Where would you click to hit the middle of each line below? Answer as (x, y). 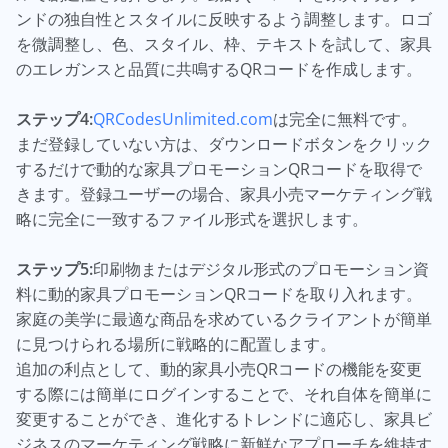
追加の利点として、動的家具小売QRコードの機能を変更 (219, 369)
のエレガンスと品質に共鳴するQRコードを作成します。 (219, 69)
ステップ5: (54, 269)
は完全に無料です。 (345, 119)
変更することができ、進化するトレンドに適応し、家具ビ (224, 419)
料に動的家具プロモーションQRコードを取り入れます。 (219, 294)
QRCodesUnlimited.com (183, 119)
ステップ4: (54, 119)
